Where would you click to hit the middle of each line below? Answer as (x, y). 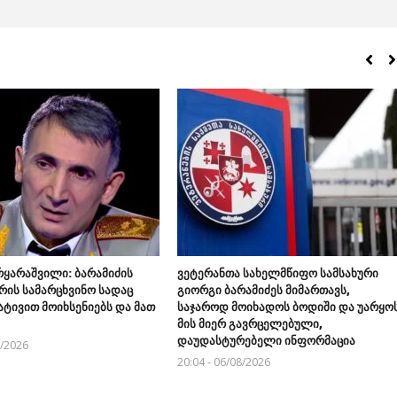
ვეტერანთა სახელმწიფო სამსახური (277, 273)
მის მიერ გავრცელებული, (249, 324)
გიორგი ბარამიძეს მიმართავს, (263, 290)
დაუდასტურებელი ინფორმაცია (266, 341)
